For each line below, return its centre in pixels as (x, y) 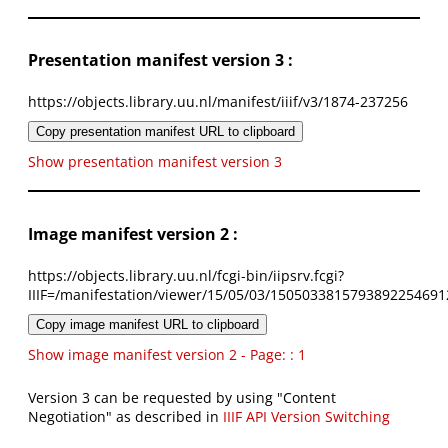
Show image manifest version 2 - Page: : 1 (167, 355)
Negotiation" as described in (125, 417)
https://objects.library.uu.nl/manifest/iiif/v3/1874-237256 (218, 102)
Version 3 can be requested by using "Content (182, 398)
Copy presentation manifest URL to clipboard (165, 132)
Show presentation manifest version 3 (155, 162)
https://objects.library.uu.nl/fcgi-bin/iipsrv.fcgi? (186, 276)
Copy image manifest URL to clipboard (147, 325)
